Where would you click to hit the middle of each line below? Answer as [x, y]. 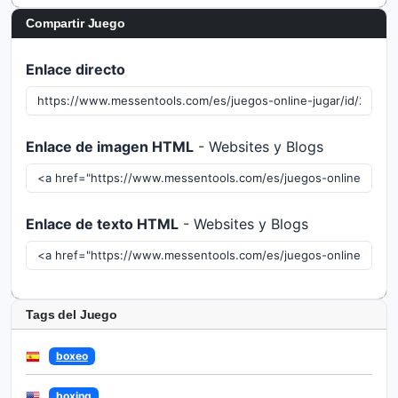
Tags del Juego [72, 314]
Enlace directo [76, 69]
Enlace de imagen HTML [110, 147]
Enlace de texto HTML [102, 224]
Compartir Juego [76, 23]
